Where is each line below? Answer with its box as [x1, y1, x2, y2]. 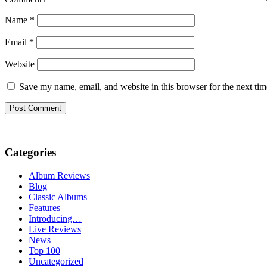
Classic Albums [29, 191, 87, 202]
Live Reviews [29, 223, 81, 234]
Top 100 [29, 245, 60, 256]
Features [29, 202, 60, 213]
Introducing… [29, 213, 82, 223]
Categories [5, 146, 56, 159]
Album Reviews [29, 170, 90, 181]
